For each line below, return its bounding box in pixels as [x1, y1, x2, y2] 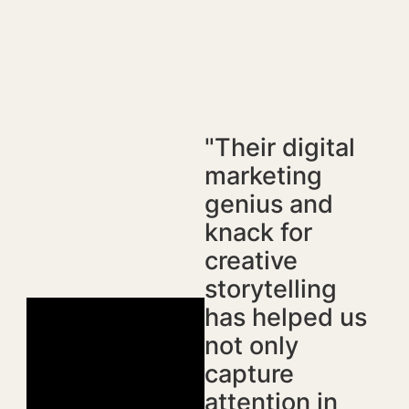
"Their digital [204, 132, 355, 163]
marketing [204, 161, 322, 192]
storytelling [204, 274, 337, 305]
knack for [204, 217, 312, 248]
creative [204, 246, 298, 277]
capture [204, 359, 294, 390]
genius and [204, 189, 333, 220]
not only [204, 330, 299, 362]
